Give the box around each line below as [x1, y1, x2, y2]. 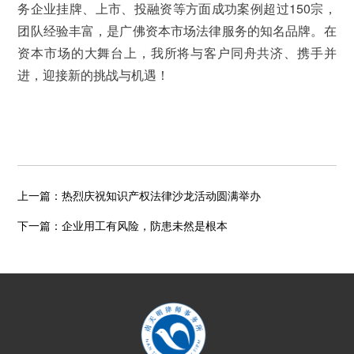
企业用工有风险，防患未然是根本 [62, 219, 228, 232]
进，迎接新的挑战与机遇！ [17, 65, 170, 84]
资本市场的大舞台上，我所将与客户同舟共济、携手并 [17, 43, 337, 62]
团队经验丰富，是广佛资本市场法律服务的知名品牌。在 [17, 21, 337, 40]
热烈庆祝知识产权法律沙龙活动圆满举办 [62, 189, 262, 202]
